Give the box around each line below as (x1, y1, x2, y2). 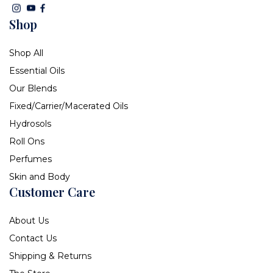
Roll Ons (9, 136, 44, 147)
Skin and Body (9, 171, 70, 183)
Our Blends (9, 83, 57, 94)
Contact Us (9, 233, 57, 244)
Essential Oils (9, 65, 65, 77)
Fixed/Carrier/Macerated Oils (9, 101, 128, 112)
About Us (9, 215, 49, 227)
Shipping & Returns (9, 250, 91, 262)
